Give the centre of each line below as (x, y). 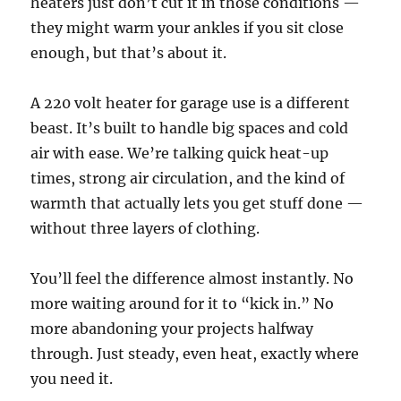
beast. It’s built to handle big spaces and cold (190, 128)
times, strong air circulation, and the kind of (188, 179)
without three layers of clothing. (145, 229)
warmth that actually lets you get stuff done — (197, 204)
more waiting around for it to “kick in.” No (183, 304)
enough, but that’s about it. (129, 53)
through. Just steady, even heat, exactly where (195, 354)
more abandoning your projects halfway (172, 329)
